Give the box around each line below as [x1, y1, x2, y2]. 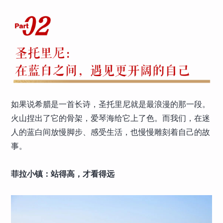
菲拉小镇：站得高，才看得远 [11, 169, 115, 178]
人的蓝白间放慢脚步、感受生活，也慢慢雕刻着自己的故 [11, 127, 211, 136]
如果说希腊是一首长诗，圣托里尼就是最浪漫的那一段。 [11, 100, 211, 109]
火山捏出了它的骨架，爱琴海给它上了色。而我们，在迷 [11, 113, 211, 122]
